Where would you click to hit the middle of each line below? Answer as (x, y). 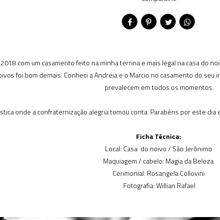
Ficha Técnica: (159, 136)
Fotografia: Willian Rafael (159, 185)
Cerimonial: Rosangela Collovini (159, 173)
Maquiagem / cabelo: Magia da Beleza (159, 161)
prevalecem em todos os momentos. (159, 87)
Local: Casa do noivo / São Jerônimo (159, 149)
